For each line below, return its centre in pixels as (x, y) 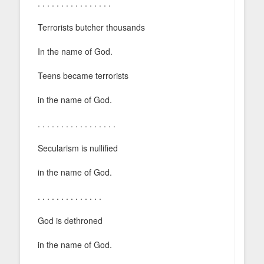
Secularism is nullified (78, 148)
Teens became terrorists (83, 75)
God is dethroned (70, 220)
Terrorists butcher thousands (91, 27)
